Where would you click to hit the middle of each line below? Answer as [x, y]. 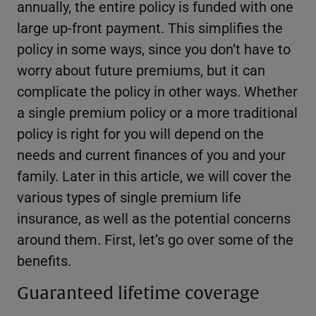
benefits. [44, 260]
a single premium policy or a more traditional [157, 112]
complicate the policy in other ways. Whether [157, 91]
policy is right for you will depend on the [140, 133]
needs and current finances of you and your [151, 154]
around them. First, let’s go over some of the [155, 239]
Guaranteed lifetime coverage [138, 293]
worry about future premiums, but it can [141, 69]
